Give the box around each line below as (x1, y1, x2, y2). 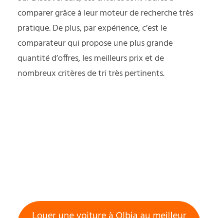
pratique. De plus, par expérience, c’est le (18, 21, 167, 36)
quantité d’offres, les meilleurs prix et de (18, 51, 164, 66)
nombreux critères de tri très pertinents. (18, 66, 164, 81)
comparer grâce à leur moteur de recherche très (18, 6, 193, 20)
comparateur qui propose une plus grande (18, 36, 173, 51)
